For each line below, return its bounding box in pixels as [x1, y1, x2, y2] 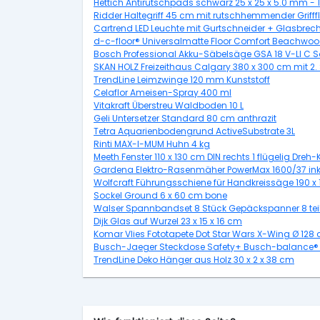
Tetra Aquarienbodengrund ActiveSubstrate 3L [94, 125, 295, 137]
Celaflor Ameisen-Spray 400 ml [94, 86, 231, 99]
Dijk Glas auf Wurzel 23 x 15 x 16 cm [94, 215, 242, 227]
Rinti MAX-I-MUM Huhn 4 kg [94, 138, 210, 150]
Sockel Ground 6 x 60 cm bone [94, 189, 227, 201]
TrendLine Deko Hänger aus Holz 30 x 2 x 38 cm [94, 254, 294, 266]
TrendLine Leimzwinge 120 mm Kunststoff [94, 74, 270, 86]
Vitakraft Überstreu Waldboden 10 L [94, 99, 244, 111]
